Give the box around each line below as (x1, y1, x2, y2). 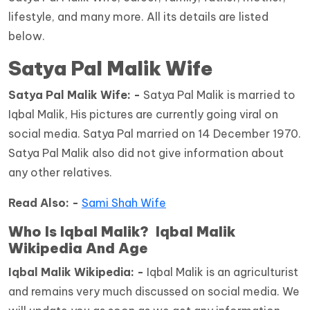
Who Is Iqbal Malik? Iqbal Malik (8, 223, 235, 241)
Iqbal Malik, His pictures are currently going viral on (8, 107, 278, 122)
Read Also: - (8, 196, 79, 210)
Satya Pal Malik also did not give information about (8, 146, 284, 161)
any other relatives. (8, 165, 112, 180)
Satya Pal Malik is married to (140, 88, 295, 102)
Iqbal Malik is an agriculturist (144, 265, 298, 280)
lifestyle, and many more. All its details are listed (8, 10, 268, 24)
